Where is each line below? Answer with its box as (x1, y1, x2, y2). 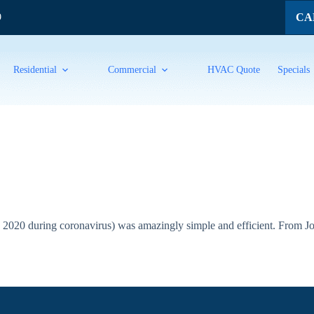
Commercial (108, 64, 157, 75)
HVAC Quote (207, 64, 261, 75)
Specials (278, 64, 310, 75)
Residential (13, 64, 57, 75)
